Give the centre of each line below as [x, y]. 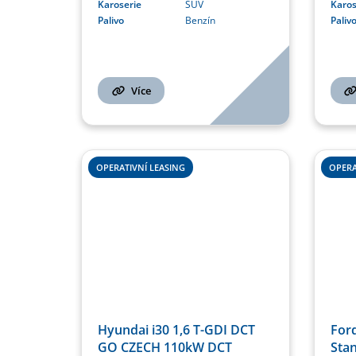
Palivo [111, 20]
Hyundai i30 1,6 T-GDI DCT [176, 330]
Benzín [201, 20]
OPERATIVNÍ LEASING [141, 167]
